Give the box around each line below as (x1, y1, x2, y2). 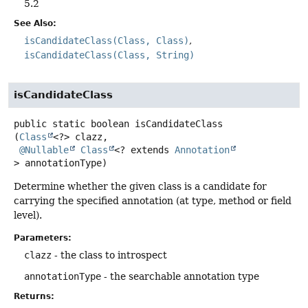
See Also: (14, 18, 56, 28)
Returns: (14, 291, 54, 302)
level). (14, 209, 42, 221)
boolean (91, 118, 129, 129)
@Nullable (19, 144, 69, 155)
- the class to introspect (52, 250, 167, 261)
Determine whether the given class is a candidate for (14, 180, 267, 192)
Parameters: (14, 233, 71, 243)
